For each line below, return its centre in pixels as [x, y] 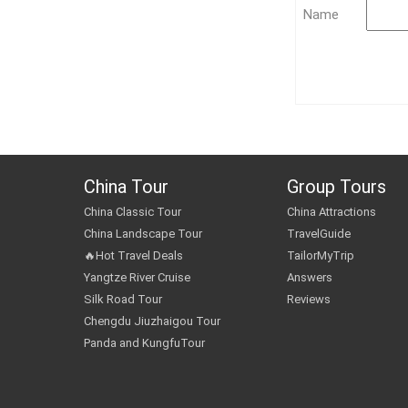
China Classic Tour [133, 212]
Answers [310, 277]
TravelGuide [319, 234]
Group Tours [337, 187]
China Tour [126, 187]
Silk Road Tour [123, 299]
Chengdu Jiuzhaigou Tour [152, 321]
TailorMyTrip [321, 255]
